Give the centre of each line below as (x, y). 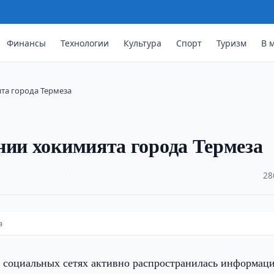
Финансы (27, 43)
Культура (143, 43)
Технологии (85, 43)
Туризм (232, 43)
